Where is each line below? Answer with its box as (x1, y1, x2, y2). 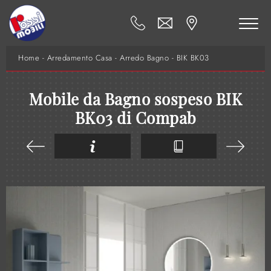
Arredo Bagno (120, 53, 169, 64)
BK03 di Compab (74, 107, 197, 129)
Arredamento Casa (47, 53, 113, 64)
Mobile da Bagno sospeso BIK (28, 88, 243, 110)
